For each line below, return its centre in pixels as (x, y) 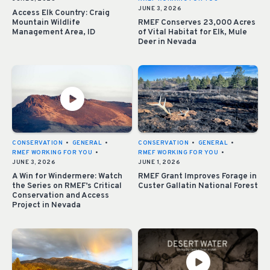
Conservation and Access (61, 196)
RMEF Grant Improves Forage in (197, 177)
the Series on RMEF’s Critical (67, 186)
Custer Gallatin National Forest (198, 186)
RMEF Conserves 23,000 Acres (197, 23)
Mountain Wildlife (46, 23)
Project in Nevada (46, 206)
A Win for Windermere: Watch (67, 177)
